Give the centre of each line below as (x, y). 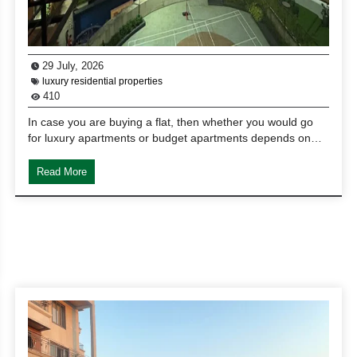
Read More (62, 171)
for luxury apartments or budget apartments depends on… (175, 137)
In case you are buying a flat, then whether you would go (171, 122)
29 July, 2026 (72, 65)
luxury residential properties (103, 81)
